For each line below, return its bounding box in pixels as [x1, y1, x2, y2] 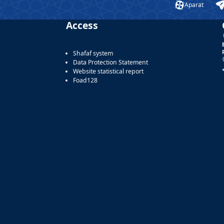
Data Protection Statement [73, 57, 148, 66]
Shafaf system [73, 48, 113, 57]
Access [66, 18, 98, 32]
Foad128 [73, 75, 97, 84]
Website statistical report [73, 66, 143, 75]
